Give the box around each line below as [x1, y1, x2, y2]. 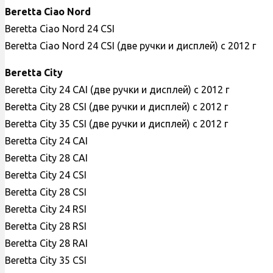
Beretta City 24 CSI [5, 169, 87, 181]
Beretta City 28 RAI [5, 238, 88, 249]
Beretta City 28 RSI [5, 221, 87, 232]
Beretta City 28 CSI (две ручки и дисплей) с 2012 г [5, 101, 228, 113]
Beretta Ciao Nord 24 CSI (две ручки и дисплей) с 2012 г [5, 40, 256, 52]
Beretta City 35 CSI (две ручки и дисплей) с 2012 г [5, 118, 228, 130]
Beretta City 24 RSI [5, 204, 87, 215]
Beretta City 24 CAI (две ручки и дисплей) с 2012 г [5, 84, 229, 96]
